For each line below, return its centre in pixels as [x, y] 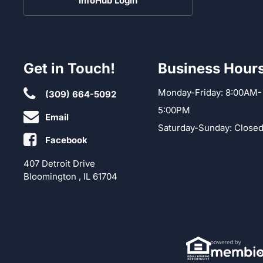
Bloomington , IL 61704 [70, 176]
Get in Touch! [69, 68]
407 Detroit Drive [59, 163]
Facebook [66, 140]
